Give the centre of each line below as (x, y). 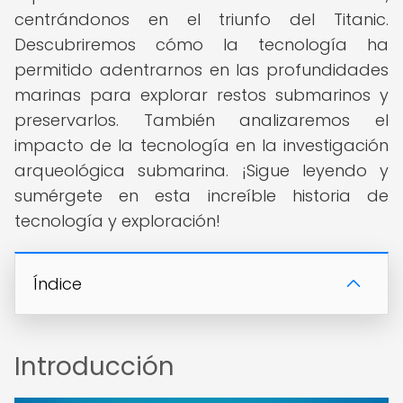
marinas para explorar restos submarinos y (201, 95)
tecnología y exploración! (117, 221)
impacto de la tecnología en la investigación (201, 145)
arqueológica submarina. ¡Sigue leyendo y (201, 170)
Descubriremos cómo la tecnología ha (201, 45)
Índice (58, 284)
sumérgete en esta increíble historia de (201, 196)
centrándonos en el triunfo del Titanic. (201, 19)
